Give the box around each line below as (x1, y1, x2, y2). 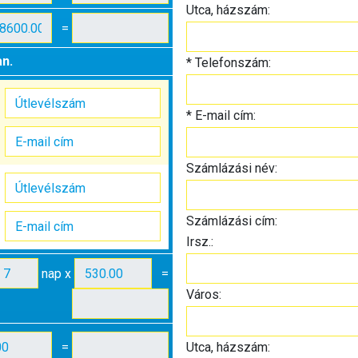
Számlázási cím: (185, 213, 277, 229)
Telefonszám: (191, 55, 271, 70)
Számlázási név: (185, 161, 277, 176)
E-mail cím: (191, 108, 256, 123)
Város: (185, 287, 221, 302)
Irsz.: (185, 234, 213, 249)
